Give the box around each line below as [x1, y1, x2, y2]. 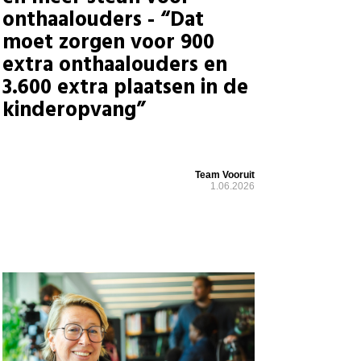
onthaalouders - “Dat [2, 3, 204, 37]
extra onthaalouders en [2, 48, 227, 82]
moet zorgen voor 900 [2, 26, 214, 60]
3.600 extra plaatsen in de [2, 71, 248, 105]
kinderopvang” [2, 93, 146, 127]
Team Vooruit [194, 169, 255, 181]
